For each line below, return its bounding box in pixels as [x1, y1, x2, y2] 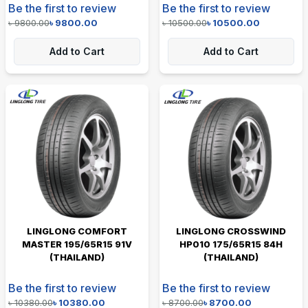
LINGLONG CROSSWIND [176, 225, 286, 236]
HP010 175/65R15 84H [179, 238, 283, 250]
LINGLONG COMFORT [27, 225, 127, 236]
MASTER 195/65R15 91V [22, 238, 132, 250]
